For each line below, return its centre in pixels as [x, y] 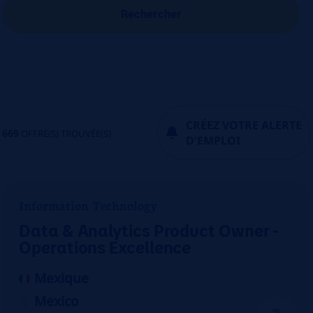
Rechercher [151, 14]
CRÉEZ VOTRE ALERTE [244, 125]
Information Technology [88, 205]
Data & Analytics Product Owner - [149, 230]
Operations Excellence [105, 247]
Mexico [57, 301]
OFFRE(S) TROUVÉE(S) [65, 133]
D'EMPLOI [213, 140]
